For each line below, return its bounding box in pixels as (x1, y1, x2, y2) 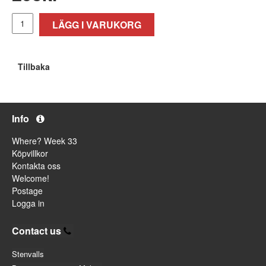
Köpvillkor (12, 147, 48, 159)
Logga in (12, 197, 45, 209)
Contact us (12, 223, 61, 237)
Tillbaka (18, 60, 50, 72)
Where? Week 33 (12, 134, 77, 147)
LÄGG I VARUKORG (52, 17, 141, 31)
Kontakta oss (12, 159, 61, 172)
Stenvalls (12, 248, 44, 259)
